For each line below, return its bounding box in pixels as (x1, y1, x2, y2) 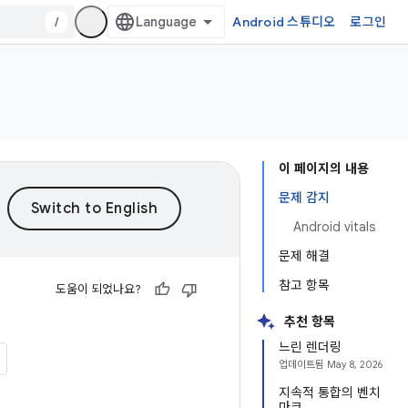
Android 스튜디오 (232, 14, 336, 30)
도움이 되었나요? (56, 281, 141, 297)
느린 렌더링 (279, 339, 342, 355)
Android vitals (293, 219, 375, 235)
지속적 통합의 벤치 (279, 384, 381, 401)
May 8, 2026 (327, 358, 382, 371)
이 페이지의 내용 (279, 160, 369, 177)
